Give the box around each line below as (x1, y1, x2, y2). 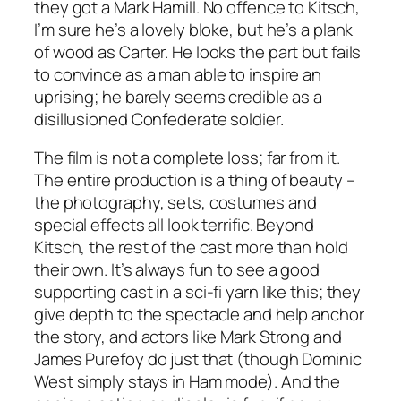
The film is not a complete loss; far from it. (34, 146, 340, 170)
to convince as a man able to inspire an (34, 62, 322, 86)
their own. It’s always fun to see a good (34, 258, 320, 282)
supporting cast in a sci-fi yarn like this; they (34, 280, 362, 304)
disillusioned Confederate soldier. (34, 107, 284, 131)
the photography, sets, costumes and (34, 191, 317, 215)
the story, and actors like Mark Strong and (34, 325, 342, 349)
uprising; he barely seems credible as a (34, 84, 323, 108)
